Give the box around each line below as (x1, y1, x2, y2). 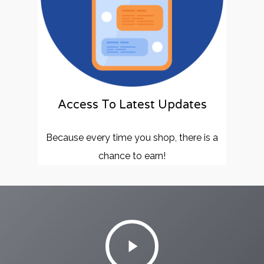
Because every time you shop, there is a (46, 131, 218, 143)
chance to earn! (98, 150, 166, 161)
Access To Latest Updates (57, 97, 207, 112)
